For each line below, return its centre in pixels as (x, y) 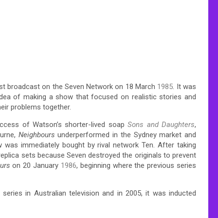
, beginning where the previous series (136, 165)
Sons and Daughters (161, 124)
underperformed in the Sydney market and (126, 135)
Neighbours (36, 135)
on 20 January (35, 165)
